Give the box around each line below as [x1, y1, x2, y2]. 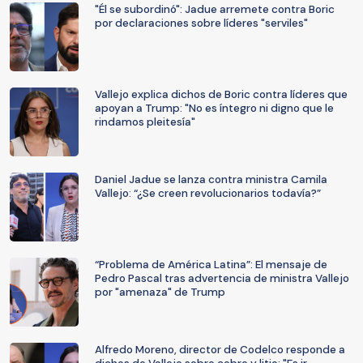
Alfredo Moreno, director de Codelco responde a [95, 343, 345, 357]
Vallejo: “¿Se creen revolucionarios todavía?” [95, 186, 321, 200]
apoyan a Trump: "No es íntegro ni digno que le [95, 101, 334, 115]
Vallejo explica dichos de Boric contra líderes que [95, 88, 348, 101]
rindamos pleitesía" [95, 115, 195, 129]
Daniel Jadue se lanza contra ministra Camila [95, 173, 327, 186]
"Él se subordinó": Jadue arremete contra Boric [95, 2, 335, 16]
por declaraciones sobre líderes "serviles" [95, 16, 308, 30]
